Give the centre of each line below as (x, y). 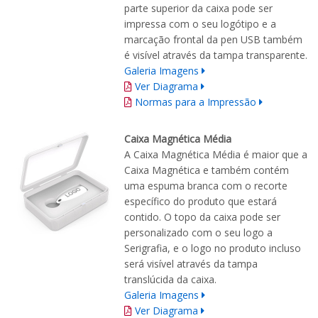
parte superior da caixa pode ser (198, 9)
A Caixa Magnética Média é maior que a (216, 155)
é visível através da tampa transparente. (216, 55)
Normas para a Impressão (196, 102)
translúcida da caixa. (170, 280)
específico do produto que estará (201, 202)
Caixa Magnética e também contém (207, 170)
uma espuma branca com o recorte (206, 186)
